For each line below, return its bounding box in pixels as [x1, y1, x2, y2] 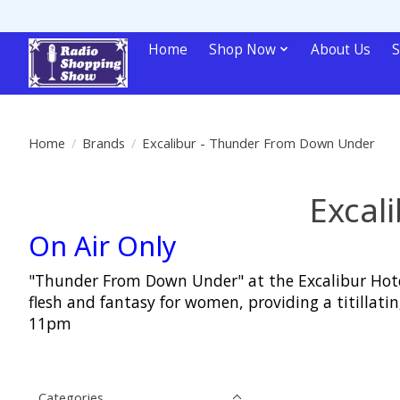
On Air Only [29, 226, 177, 264]
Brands [81, 133, 125, 152]
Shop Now [209, 39, 277, 59]
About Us [310, 39, 371, 59]
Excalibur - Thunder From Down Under [141, 133, 375, 152]
